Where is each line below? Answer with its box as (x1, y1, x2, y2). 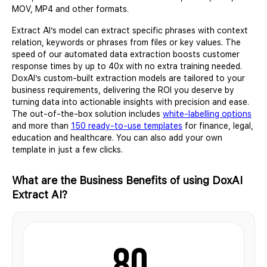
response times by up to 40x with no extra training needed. (12, 61, 242, 71)
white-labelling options (163, 108, 252, 119)
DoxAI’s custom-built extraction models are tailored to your (12, 73, 245, 83)
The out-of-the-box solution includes (12, 108, 163, 119)
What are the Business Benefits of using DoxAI (12, 173, 243, 187)
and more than (12, 120, 71, 131)
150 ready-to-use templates (71, 120, 182, 131)
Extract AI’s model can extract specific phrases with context (12, 25, 248, 35)
